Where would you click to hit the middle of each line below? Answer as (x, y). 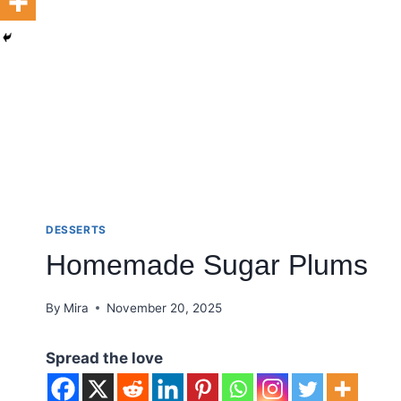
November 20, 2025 (165, 307)
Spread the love (104, 358)
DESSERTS (76, 230)
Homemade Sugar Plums (207, 264)
